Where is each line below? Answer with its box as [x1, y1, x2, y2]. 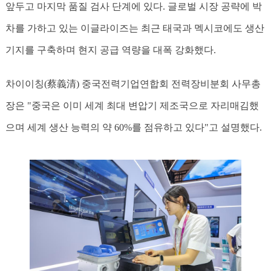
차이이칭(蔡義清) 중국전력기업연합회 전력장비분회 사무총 [5, 79, 261, 90]
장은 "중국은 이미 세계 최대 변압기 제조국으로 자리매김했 [5, 100, 259, 111]
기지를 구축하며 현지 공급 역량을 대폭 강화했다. [5, 45, 216, 56]
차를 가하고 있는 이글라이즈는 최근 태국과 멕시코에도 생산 [5, 23, 264, 34]
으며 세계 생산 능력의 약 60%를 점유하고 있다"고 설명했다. [5, 122, 262, 133]
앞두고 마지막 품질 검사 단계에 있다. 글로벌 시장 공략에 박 [5, 1, 262, 12]
